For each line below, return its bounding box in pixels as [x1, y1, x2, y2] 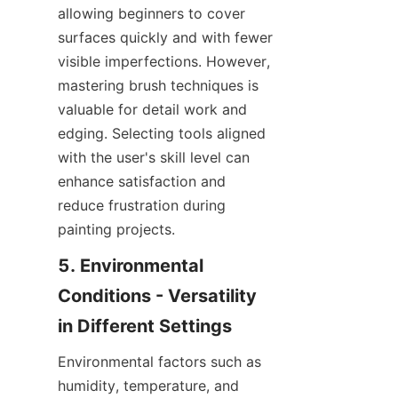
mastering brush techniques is [58, 76, 259, 95]
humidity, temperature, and [58, 377, 239, 395]
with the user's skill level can [58, 148, 250, 167]
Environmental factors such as [58, 353, 261, 371]
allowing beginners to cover [58, 4, 245, 23]
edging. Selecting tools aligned [58, 124, 266, 143]
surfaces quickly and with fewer [58, 28, 273, 47]
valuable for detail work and [58, 100, 247, 119]
